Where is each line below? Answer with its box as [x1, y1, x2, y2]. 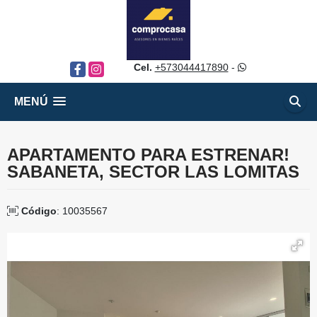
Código [21, 205, 57, 217]
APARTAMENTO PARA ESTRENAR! [7, 145, 289, 164]
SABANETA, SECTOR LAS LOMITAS [7, 162, 299, 181]
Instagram [88, 63, 134, 74]
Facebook [69, 63, 115, 74]
